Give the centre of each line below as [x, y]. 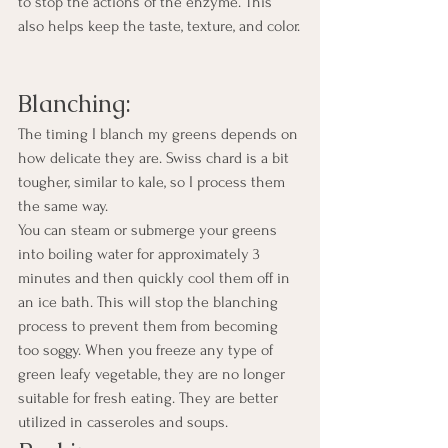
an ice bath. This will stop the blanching [150, 301]
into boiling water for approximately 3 [141, 253]
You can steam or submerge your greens [149, 229]
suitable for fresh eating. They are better [150, 397]
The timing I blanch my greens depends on [160, 133]
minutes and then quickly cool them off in [156, 277]
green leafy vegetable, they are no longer [153, 373]
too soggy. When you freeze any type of [147, 349]
